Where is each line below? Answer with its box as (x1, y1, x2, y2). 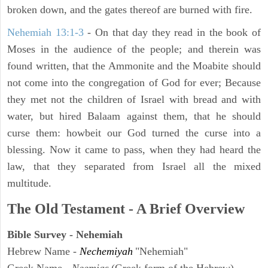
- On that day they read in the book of (83, 26, 261, 39)
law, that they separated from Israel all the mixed (7, 160, 261, 173)
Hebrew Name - (7, 245, 80, 258)
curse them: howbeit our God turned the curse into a (7, 127, 261, 139)
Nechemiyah (80, 245, 133, 258)
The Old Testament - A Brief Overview (7, 201, 245, 217)
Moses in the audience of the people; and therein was (7, 43, 261, 56)
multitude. (7, 177, 51, 190)
